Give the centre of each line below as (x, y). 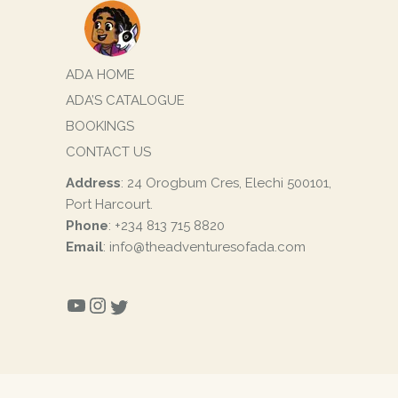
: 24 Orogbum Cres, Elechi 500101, (226, 183)
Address (93, 183)
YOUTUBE (117, 314)
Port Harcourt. (109, 204)
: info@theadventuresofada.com (204, 247)
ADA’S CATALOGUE (125, 100)
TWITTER (156, 316)
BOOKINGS (100, 126)
